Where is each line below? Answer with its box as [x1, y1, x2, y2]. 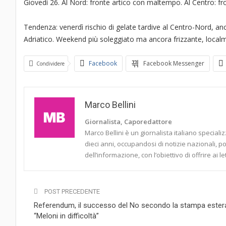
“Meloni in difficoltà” [34, 211, 99, 221]
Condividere [36, 60, 65, 68]
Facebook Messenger [143, 59, 204, 68]
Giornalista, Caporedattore [85, 117, 172, 127]
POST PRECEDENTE [43, 188, 100, 196]
